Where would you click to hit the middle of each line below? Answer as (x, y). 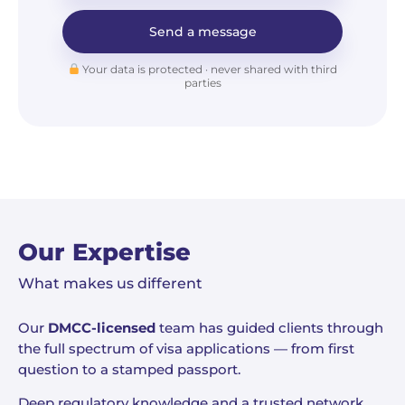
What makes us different (110, 283)
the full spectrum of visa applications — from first (186, 349)
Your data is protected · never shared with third (209, 69)
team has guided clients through (269, 328)
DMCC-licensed (102, 328)
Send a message (202, 32)
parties (202, 83)
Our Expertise (104, 252)
